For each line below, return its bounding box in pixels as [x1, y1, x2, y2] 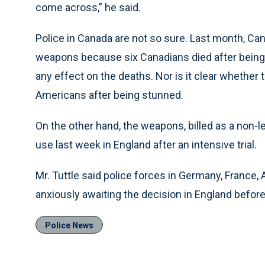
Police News [45, 221, 93, 230]
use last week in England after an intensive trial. [35, 138, 257, 151]
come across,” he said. [35, 1, 141, 14]
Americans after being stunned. [35, 89, 183, 101]
